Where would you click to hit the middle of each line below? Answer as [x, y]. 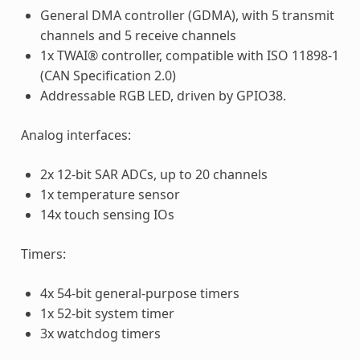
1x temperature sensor [110, 194]
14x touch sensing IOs [107, 214]
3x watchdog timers [100, 333]
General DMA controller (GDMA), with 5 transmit [187, 15]
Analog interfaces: [76, 135]
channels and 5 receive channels [138, 35]
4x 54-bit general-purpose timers [139, 293]
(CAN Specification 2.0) [108, 75]
